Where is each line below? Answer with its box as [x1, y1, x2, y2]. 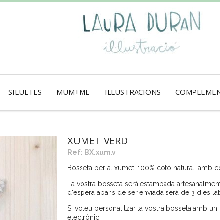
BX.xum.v [84, 148, 116, 156]
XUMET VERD [67, 134, 128, 147]
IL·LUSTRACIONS [105, 87, 161, 97]
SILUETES [8, 87, 42, 97]
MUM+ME [56, 87, 90, 97]
